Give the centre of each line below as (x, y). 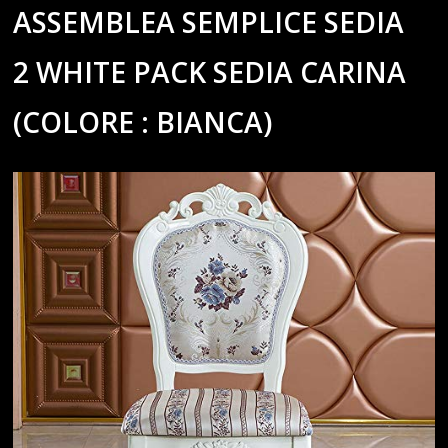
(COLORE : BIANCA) (143, 121)
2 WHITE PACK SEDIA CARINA (210, 71)
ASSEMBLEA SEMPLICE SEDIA (209, 21)
